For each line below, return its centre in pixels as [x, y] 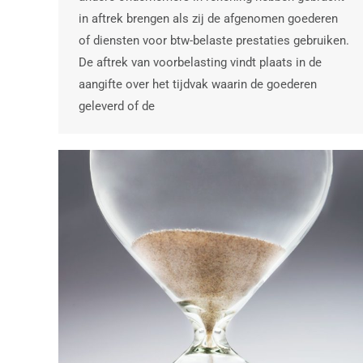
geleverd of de [117, 107]
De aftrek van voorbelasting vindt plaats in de [200, 63]
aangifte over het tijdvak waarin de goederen [198, 85]
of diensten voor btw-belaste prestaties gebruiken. [214, 41]
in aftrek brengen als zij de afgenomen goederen [208, 19]
